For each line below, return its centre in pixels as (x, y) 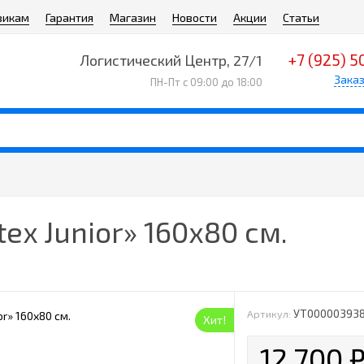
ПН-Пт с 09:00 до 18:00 (206, 82)
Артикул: (269, 314)
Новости (195, 17)
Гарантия (69, 17)
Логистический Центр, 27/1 (171, 60)
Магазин (133, 17)
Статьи (301, 17)
